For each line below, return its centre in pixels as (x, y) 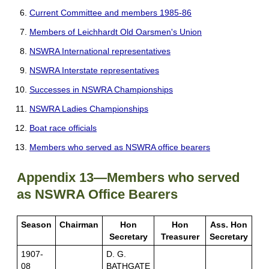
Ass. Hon (229, 225)
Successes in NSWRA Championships (101, 90)
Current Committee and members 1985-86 (110, 13)
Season (36, 225)
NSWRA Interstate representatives (94, 71)
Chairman (79, 225)
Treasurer (180, 237)
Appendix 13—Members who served (128, 178)
